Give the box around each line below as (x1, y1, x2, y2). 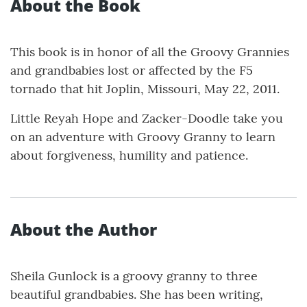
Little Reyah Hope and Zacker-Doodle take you (10, 110, 283, 127)
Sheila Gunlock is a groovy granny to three (10, 268, 258, 284)
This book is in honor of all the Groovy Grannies (10, 44, 289, 60)
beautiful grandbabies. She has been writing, (10, 286, 263, 303)
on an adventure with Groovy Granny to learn (10, 129, 275, 145)
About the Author (10, 218, 157, 241)
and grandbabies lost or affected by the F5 (10, 62, 253, 79)
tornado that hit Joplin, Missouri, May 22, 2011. (10, 81, 280, 97)
